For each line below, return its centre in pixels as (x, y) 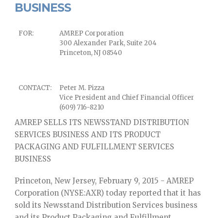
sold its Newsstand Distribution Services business (106, 205)
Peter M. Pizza (82, 88)
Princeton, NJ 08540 (91, 53)
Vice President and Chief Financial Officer (127, 97)
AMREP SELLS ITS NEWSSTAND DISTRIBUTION (102, 122)
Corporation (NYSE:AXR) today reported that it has (108, 193)
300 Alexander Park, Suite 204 (108, 43)
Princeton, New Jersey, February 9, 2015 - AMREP (104, 181)
